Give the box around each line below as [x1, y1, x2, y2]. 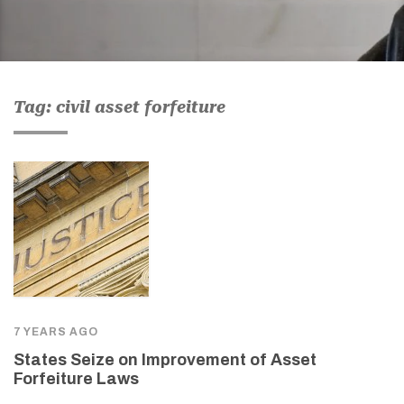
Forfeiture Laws [14, 369, 139, 388]
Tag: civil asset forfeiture [14, 96, 225, 116]
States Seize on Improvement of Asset [14, 350, 317, 369]
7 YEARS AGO [14, 325, 98, 338]
